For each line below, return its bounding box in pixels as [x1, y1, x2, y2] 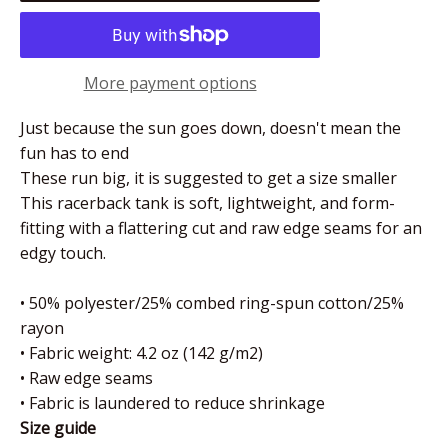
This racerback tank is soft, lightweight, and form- [20, 191, 395, 214]
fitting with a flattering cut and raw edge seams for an [20, 216, 422, 239]
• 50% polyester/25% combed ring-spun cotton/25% [20, 291, 404, 314]
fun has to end [20, 141, 129, 164]
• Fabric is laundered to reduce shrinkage [20, 391, 325, 414]
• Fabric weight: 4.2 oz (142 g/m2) [20, 341, 263, 364]
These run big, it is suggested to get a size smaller [20, 166, 397, 189]
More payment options [83, 71, 257, 94]
